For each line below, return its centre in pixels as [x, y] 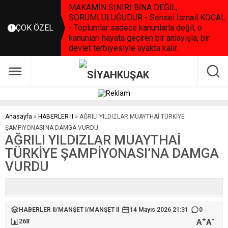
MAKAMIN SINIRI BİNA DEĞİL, [123, 7]
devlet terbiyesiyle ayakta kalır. [123, 48]
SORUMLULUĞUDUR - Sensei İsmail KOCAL [147, 18]
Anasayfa [19, 117]
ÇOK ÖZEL [35, 28]
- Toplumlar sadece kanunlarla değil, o [135, 28]
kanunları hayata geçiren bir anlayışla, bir [139, 38]
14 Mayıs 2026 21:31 [159, 210]
